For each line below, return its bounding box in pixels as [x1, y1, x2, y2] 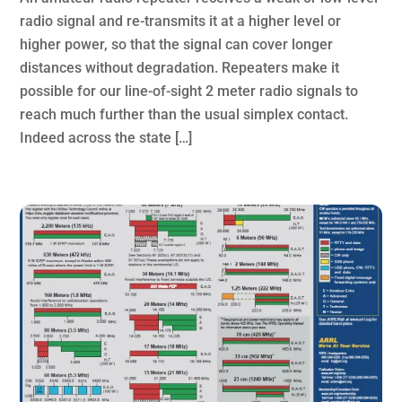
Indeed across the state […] [20, 129, 193, 147]
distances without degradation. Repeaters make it [20, 59, 340, 77]
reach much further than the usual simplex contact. [20, 106, 349, 124]
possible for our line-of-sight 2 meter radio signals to [20, 83, 359, 100]
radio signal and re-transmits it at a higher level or [20, 13, 342, 31]
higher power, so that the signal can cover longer [20, 36, 334, 54]
